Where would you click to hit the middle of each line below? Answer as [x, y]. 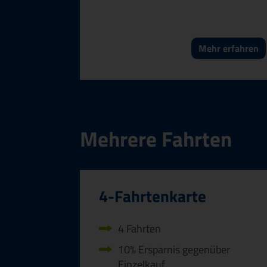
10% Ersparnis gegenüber [174, 249]
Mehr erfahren [229, 48]
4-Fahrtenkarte [153, 196]
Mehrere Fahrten [156, 139]
